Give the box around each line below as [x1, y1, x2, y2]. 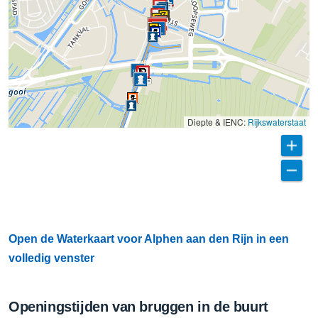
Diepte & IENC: [187, 115, 248, 128]
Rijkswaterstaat [248, 115, 306, 128]
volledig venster [9, 251, 94, 264]
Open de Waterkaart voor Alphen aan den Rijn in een [9, 232, 289, 245]
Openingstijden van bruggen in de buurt [9, 298, 268, 314]
